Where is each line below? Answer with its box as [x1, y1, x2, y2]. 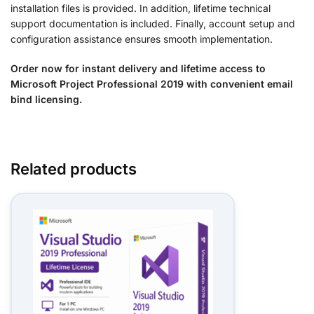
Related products [11, 160, 137, 179]
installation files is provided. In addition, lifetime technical [11, 2, 271, 15]
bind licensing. [11, 93, 82, 105]
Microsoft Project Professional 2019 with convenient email [11, 77, 293, 90]
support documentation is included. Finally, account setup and [11, 18, 295, 30]
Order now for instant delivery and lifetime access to [11, 62, 266, 74]
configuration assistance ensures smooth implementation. [11, 33, 273, 46]
